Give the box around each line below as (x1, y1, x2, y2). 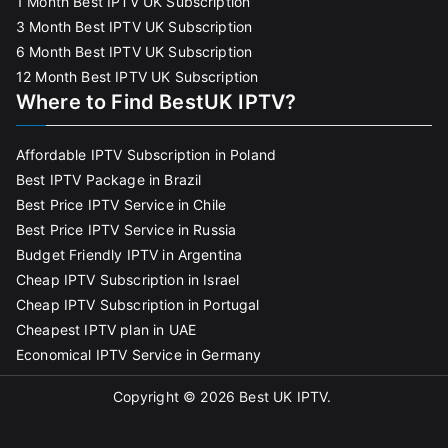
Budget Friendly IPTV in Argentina (16, 246, 243, 263)
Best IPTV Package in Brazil (16, 171, 202, 188)
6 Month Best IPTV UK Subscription (16, 43, 253, 60)
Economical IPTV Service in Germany (16, 346, 262, 363)
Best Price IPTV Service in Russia (16, 221, 237, 238)
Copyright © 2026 (112, 388, 240, 405)
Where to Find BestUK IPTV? (16, 90, 297, 114)
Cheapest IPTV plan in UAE (16, 321, 196, 338)
